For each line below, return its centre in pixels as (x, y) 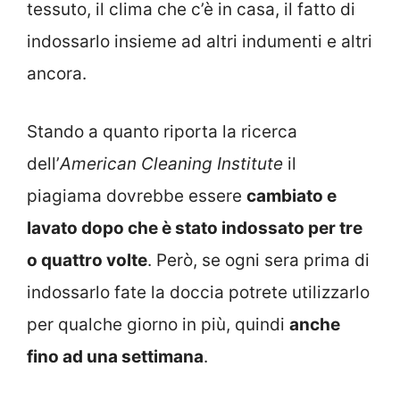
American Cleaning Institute (174, 163)
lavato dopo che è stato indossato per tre (195, 228)
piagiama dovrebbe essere (137, 196)
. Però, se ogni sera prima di (258, 260)
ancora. (57, 74)
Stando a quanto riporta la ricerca (162, 131)
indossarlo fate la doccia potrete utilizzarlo (198, 292)
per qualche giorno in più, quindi (158, 324)
